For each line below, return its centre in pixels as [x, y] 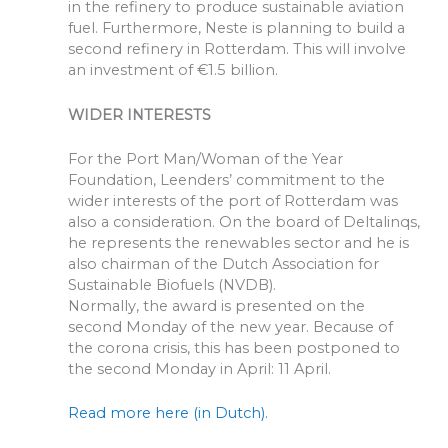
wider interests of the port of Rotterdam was [232, 201]
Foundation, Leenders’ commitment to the [226, 180]
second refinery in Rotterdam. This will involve [236, 49]
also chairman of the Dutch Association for [223, 264]
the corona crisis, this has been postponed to [233, 348]
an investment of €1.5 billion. [172, 70]
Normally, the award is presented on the [216, 306]
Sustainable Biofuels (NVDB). [171, 285]
